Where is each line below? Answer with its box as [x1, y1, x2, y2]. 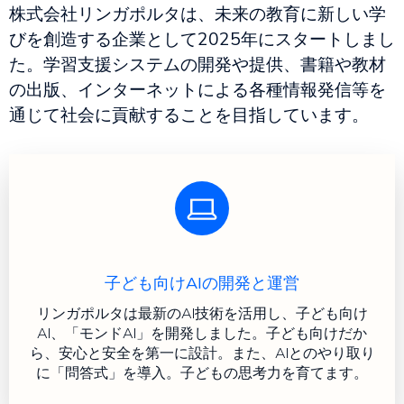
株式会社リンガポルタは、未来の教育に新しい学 [9, 3, 386, 24]
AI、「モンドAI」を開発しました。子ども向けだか [37, 324, 367, 342]
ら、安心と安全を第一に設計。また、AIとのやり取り [29, 344, 375, 362]
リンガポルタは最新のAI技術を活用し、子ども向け [36, 304, 368, 322]
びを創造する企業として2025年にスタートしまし [9, 28, 395, 50]
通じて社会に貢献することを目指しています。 [9, 104, 369, 125]
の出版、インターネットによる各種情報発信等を [9, 78, 386, 100]
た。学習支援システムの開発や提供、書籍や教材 [9, 53, 386, 75]
